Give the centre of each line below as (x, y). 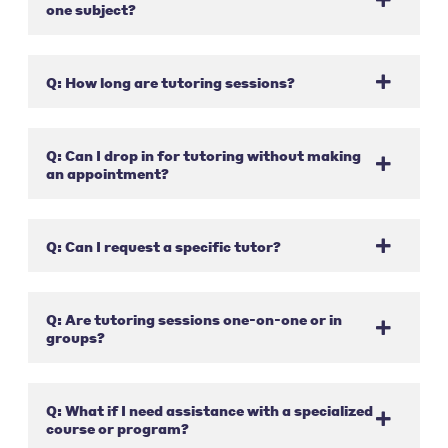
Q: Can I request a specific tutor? (163, 245)
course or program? (117, 427)
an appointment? (107, 172)
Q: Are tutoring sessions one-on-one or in (193, 318)
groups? (75, 336)
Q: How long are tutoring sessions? (170, 81)
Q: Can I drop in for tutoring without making (203, 154)
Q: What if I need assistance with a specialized (209, 409)
